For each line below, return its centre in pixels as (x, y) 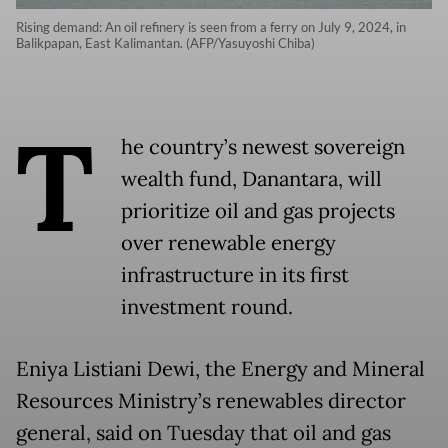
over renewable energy (228, 243)
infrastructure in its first (235, 275)
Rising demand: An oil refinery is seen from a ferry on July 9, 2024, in (211, 27)
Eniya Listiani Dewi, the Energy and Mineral (220, 369)
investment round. (207, 307)
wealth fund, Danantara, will (251, 179)
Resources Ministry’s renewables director (211, 401)
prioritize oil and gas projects (258, 211)
